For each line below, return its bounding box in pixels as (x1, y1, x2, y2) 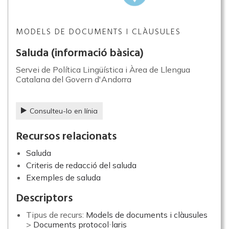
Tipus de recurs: (26, 210, 86, 220)
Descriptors (16, 190, 73, 208)
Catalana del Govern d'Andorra (16, 74, 131, 84)
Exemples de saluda (26, 172, 101, 182)
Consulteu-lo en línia (30, 106, 98, 116)
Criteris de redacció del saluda (26, 160, 136, 170)
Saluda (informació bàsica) (16, 44, 144, 62)
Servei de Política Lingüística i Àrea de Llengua (16, 64, 190, 75)
